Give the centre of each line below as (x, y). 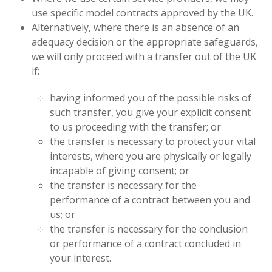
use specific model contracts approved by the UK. (143, 13)
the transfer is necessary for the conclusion (149, 229)
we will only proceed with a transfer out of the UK (144, 56)
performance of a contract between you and (150, 200)
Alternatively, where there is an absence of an (136, 27)
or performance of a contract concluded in (146, 243)
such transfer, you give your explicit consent (151, 112)
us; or (63, 214)
